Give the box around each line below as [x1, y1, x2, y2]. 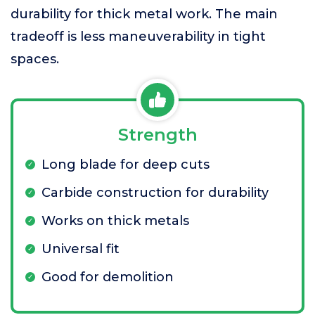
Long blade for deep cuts [41, 157, 210, 172]
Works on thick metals [41, 213, 189, 229]
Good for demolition [41, 269, 174, 285]
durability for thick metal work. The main [11, 6, 278, 22]
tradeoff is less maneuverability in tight [11, 29, 266, 44]
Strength [117, 124, 198, 145]
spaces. [11, 51, 59, 67]
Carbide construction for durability [41, 185, 269, 200]
